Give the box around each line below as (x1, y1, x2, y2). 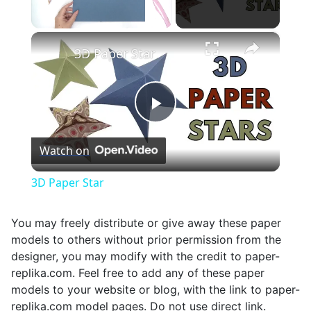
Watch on (39, 143, 90, 159)
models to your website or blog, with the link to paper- (11, 283, 300, 297)
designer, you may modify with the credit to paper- (11, 249, 280, 264)
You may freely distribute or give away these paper (11, 216, 281, 230)
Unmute (56, 31, 75, 38)
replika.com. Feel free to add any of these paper (11, 266, 264, 280)
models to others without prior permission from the (11, 233, 281, 247)
